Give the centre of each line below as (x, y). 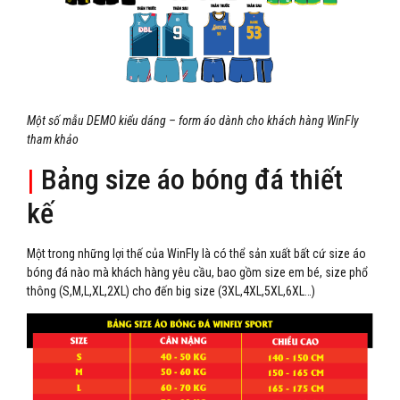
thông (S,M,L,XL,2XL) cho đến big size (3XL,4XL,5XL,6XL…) (171, 291)
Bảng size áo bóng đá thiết (189, 179)
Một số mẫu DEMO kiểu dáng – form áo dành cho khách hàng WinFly (193, 121)
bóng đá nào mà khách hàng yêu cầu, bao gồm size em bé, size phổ (197, 272)
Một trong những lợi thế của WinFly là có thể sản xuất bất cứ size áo (196, 253)
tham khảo (53, 140)
